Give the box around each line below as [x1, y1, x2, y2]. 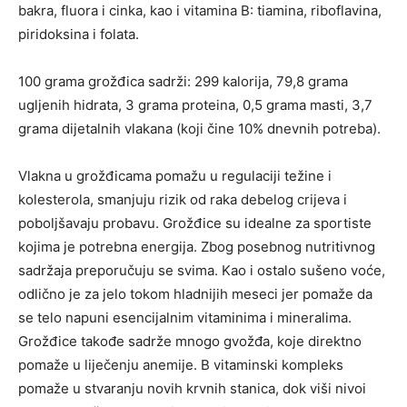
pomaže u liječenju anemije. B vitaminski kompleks [18, 356, 343, 374]
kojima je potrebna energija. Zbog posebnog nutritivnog [18, 238, 375, 256]
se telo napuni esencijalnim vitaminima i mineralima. [18, 309, 352, 327]
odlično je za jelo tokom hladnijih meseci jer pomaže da [18, 285, 372, 303]
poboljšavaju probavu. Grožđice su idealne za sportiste [18, 214, 372, 233]
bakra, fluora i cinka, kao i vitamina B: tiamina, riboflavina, [18, 2, 382, 20]
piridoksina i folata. [18, 25, 139, 44]
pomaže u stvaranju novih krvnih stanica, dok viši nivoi [18, 380, 366, 398]
